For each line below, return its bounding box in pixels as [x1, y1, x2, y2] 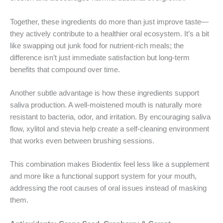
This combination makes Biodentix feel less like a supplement [10, 160, 209, 169]
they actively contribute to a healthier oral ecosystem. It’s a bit [10, 29, 209, 38]
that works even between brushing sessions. [10, 136, 154, 145]
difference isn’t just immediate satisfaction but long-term [10, 53, 190, 62]
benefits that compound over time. [10, 65, 120, 74]
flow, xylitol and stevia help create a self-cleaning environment [10, 124, 209, 133]
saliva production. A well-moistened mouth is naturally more [10, 101, 202, 109]
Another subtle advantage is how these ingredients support [10, 89, 199, 97]
